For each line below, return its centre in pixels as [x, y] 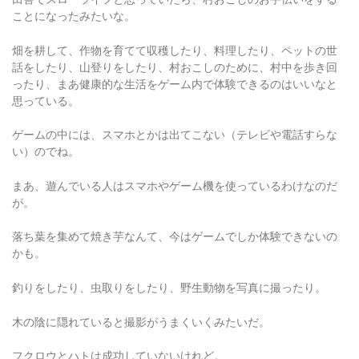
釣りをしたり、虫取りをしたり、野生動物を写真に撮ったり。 [169, 267]
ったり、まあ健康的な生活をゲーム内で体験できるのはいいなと [175, 64]
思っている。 [46, 81]
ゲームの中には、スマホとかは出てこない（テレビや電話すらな [175, 115]
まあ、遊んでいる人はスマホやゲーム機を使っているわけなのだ [175, 165]
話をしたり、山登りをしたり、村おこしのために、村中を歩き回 [175, 47]
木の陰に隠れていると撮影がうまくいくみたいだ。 [141, 302]
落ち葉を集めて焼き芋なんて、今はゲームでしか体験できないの [175, 217]
